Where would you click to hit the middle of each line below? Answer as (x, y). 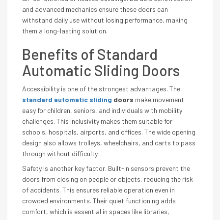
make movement (159, 99)
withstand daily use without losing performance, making (105, 20)
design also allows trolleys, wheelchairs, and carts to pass (109, 143)
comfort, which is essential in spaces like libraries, (96, 211)
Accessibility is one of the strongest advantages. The (101, 89)
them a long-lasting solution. (65, 31)
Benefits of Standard (90, 54)
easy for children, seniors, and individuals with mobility (102, 110)
